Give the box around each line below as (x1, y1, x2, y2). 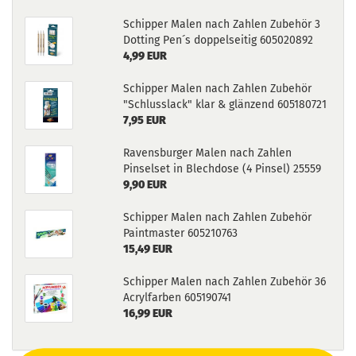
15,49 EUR (122, 242, 172, 256)
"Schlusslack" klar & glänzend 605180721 (122, 98, 327, 111)
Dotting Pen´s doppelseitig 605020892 (122, 33, 313, 47)
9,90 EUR (122, 178, 167, 192)
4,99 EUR (122, 49, 167, 63)
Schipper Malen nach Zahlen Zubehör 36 (122, 275, 326, 288)
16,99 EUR (122, 307, 172, 320)
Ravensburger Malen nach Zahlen (122, 146, 292, 160)
